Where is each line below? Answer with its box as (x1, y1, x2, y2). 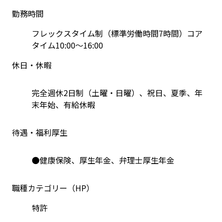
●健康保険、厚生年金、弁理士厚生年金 (32, 154, 174, 166)
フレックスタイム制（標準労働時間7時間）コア (32, 27, 203, 39)
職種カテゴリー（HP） (12, 182, 94, 194)
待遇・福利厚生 (12, 126, 67, 138)
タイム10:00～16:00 (32, 39, 103, 51)
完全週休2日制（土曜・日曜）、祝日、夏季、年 (32, 87, 203, 99)
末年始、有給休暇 (32, 99, 95, 111)
